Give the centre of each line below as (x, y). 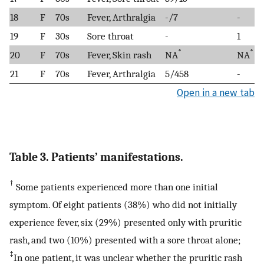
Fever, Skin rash (119, 55)
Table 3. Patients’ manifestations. (96, 157)
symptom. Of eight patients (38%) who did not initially (123, 205)
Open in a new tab (216, 93)
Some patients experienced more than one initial (116, 187)
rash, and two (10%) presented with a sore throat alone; (125, 240)
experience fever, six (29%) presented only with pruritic (126, 222)
